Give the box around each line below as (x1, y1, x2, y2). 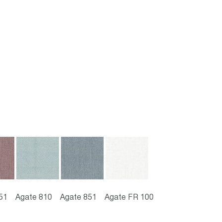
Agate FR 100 (105, 194, 154, 201)
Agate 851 (60, 194, 97, 201)
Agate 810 (15, 194, 52, 201)
